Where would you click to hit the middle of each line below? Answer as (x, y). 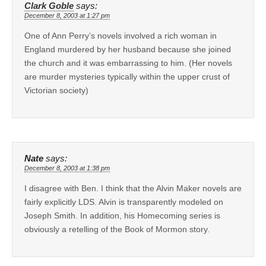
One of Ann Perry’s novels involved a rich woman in (121, 35)
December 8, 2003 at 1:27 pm (67, 15)
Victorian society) (56, 90)
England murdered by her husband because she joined (128, 49)
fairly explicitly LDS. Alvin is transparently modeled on (124, 202)
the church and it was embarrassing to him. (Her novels (128, 63)
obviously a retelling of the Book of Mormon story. (117, 229)
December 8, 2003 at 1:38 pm (67, 168)
